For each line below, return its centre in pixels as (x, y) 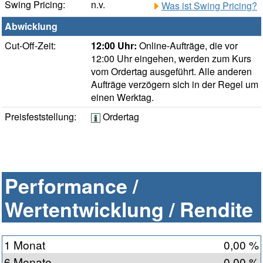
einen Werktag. (122, 97)
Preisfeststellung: (41, 117)
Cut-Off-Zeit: (30, 46)
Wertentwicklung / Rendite (129, 209)
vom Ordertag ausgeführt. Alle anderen (171, 72)
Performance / (71, 186)
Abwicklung (31, 26)
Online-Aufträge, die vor (187, 46)
